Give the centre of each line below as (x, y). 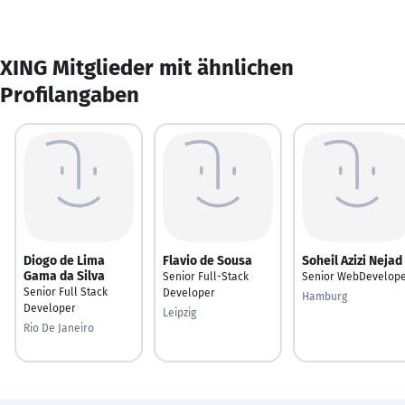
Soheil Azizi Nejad (352, 260)
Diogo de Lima (64, 260)
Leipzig (179, 312)
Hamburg (325, 296)
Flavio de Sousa (207, 260)
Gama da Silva (64, 276)
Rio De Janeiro (59, 328)
